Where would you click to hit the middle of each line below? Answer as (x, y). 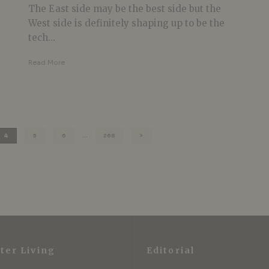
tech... (41, 37)
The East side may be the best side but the (124, 8)
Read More (46, 62)
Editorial (171, 250)
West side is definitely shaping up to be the (126, 23)
